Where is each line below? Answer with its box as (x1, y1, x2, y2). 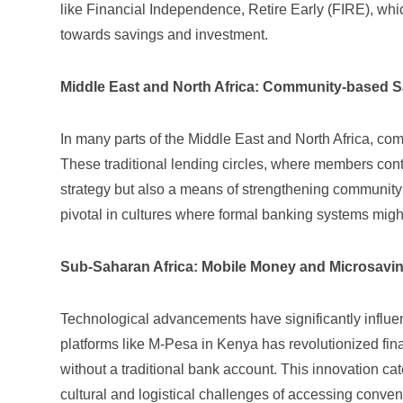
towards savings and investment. (60, 27, 268, 42)
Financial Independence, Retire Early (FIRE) (86, 2, 370, 17)
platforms (60, 336, 119, 352)
